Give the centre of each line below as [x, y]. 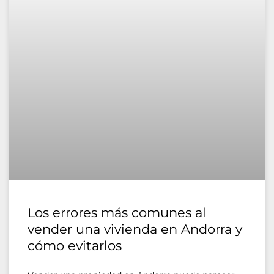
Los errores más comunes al [117, 212]
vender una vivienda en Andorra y [135, 229]
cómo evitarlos [75, 245]
